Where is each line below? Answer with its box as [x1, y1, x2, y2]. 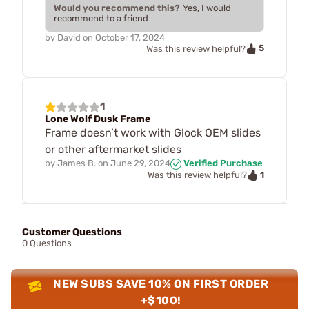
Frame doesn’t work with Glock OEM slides [45, 126, 261, 139]
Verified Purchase [181, 157, 263, 168]
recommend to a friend [54, 13, 148, 24]
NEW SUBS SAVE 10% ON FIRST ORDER [53, 277, 269, 291]
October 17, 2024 [95, 32, 165, 43]
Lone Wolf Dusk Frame [45, 112, 150, 125]
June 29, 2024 [110, 157, 170, 168]
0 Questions [22, 238, 72, 249]
